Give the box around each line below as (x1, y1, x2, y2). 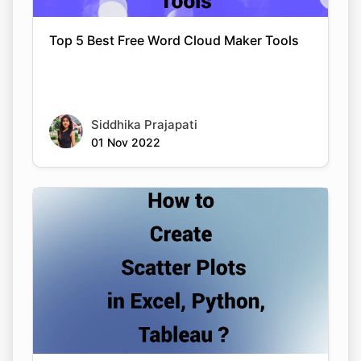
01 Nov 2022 (91, 135, 160, 149)
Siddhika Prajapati (91, 116, 197, 132)
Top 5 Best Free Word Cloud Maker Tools (49, 31, 299, 48)
